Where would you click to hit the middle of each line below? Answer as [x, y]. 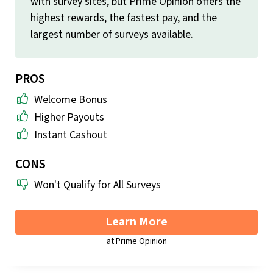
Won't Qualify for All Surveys [97, 185]
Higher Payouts [69, 118]
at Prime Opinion [136, 241]
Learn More [136, 222]
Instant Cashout [71, 135]
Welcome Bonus [71, 100]
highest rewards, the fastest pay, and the [124, 18]
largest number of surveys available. [112, 35]
